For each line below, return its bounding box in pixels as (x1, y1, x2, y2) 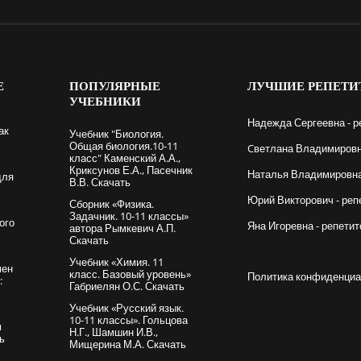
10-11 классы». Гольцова (68, 312, 188, 327)
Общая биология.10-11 (68, 138, 178, 153)
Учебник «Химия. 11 (68, 254, 164, 269)
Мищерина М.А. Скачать (68, 336, 186, 351)
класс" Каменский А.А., (68, 150, 180, 165)
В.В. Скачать (68, 174, 131, 189)
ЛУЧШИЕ (247, 77, 309, 94)
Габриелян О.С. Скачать (68, 278, 185, 293)
